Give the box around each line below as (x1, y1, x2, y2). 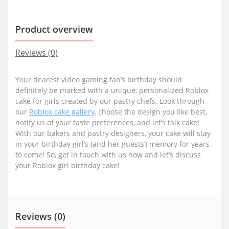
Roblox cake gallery (29, 106, 95, 117)
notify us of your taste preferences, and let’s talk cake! (15, 117, 199, 127)
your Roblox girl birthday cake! (15, 160, 120, 170)
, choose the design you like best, (95, 106, 207, 117)
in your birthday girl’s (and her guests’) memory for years (15, 139, 210, 149)
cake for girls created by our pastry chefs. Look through (15, 96, 204, 106)
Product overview (15, 22, 93, 35)
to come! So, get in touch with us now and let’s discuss (15, 149, 201, 159)
